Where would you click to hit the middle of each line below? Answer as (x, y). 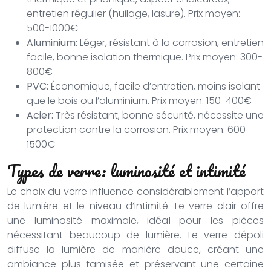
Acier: (41, 115)
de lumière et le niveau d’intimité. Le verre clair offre (135, 206)
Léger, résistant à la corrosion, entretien (172, 43)
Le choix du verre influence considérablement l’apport (135, 191)
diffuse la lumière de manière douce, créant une (135, 250)
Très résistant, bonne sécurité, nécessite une (160, 115)
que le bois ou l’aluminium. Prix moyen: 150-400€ (139, 101)
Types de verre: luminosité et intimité (126, 171)
